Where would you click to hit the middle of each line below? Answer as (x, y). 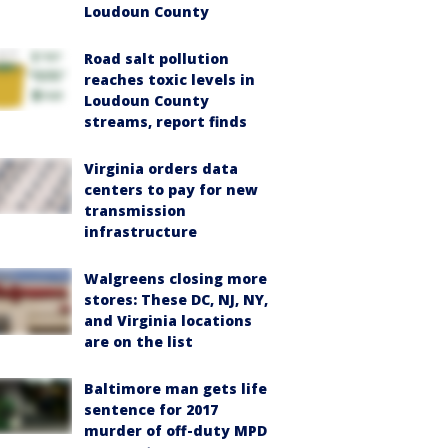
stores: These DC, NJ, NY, (176, 299)
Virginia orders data (161, 168)
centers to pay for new (171, 189)
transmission (135, 210)
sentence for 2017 (151, 409)
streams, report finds (165, 121)
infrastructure (140, 231)
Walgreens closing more (175, 278)
